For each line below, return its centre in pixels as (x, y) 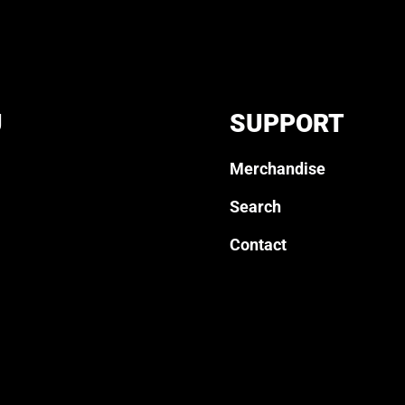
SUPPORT (287, 124)
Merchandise (278, 169)
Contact (258, 245)
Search (255, 207)
